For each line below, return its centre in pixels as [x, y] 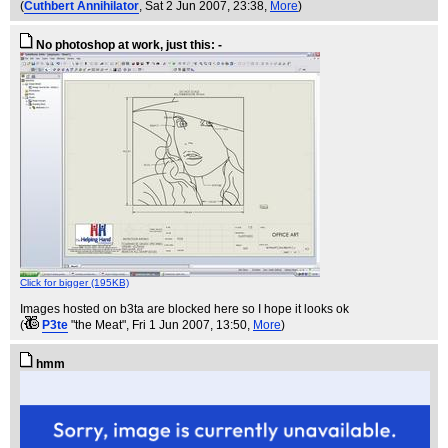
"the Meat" [98, 325]
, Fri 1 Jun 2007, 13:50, [189, 325]
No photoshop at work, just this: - [129, 45]
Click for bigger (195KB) [74, 282]
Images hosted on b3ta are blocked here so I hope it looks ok [184, 309]
